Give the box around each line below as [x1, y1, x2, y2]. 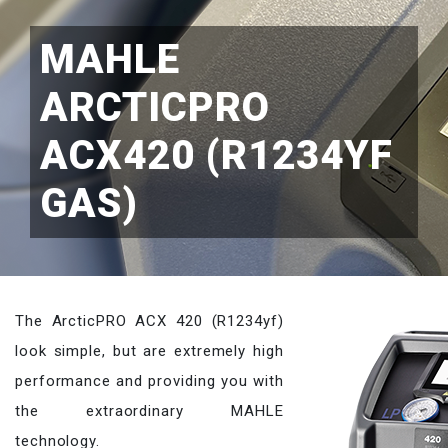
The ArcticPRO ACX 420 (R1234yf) [15, 312, 284, 330]
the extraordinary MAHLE [15, 402, 284, 420]
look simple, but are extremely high [15, 342, 284, 360]
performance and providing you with [15, 372, 284, 390]
